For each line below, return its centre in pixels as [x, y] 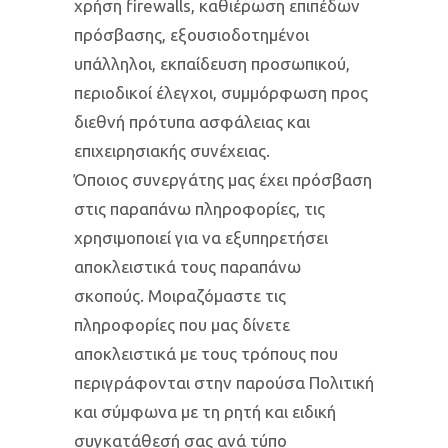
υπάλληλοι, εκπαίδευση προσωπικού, [212, 63]
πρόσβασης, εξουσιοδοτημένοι [191, 34]
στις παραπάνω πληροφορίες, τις [199, 208]
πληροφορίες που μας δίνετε [182, 324]
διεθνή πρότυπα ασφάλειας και [192, 121]
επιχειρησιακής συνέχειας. [172, 150]
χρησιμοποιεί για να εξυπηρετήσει [201, 237]
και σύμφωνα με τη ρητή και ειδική [205, 411]
